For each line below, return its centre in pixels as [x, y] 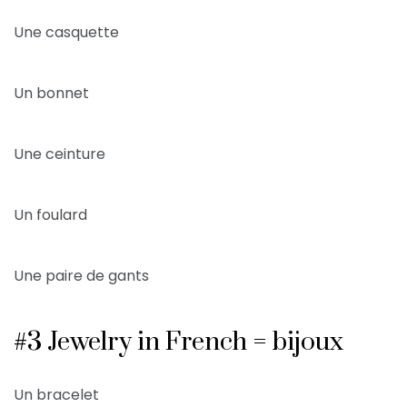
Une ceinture [60, 154]
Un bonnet [51, 94]
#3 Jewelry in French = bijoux [179, 342]
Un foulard [50, 215]
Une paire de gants [81, 276]
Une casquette [66, 33]
